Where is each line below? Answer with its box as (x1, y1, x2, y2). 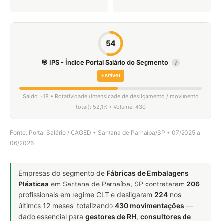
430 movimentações (115, 201, 184, 210)
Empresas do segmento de (18, 169, 107, 177)
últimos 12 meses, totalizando (18, 201, 115, 210)
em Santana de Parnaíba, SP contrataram (49, 180, 186, 188)
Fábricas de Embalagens (107, 169, 189, 177)
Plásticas (18, 180, 49, 188)
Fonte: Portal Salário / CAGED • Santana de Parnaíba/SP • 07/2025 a (10, 129, 200, 136)
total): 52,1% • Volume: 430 (75, 103, 146, 110)
